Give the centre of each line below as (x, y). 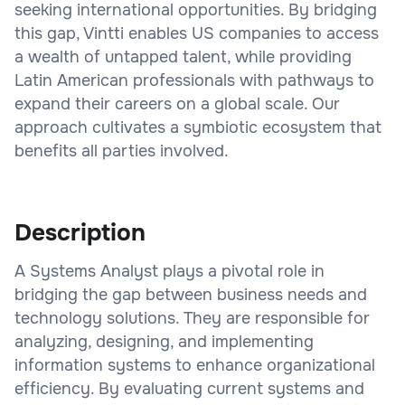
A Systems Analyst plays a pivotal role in (170, 271)
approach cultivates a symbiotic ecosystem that (198, 127)
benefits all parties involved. (122, 151)
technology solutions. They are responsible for (192, 318)
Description (80, 232)
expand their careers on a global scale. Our (177, 104)
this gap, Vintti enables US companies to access (197, 33)
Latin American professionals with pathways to (194, 80)
